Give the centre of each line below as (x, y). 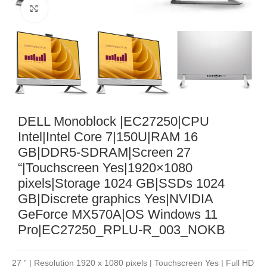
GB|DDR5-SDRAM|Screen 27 (104, 152)
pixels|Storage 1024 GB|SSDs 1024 (121, 183)
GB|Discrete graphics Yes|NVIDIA (115, 198)
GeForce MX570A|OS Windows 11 (118, 214)
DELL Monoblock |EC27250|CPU (114, 121)
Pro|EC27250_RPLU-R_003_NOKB (122, 229)
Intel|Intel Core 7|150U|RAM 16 (108, 136)
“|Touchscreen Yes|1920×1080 (105, 167)
